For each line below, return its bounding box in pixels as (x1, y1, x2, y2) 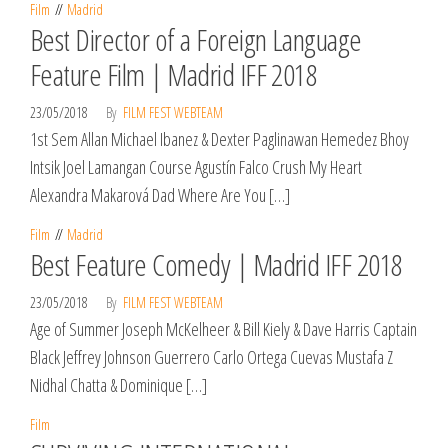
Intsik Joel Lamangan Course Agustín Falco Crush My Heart (30, 155, 362, 179)
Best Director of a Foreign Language (30, 19, 362, 60)
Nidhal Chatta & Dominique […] (30, 373, 207, 397)
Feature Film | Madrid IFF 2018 (30, 54, 318, 95)
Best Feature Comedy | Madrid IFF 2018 (30, 244, 403, 285)
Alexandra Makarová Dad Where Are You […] (30, 183, 290, 207)
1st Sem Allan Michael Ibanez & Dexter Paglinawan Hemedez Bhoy (30, 127, 409, 151)
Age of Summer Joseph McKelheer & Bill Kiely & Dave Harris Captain (30, 317, 417, 341)
